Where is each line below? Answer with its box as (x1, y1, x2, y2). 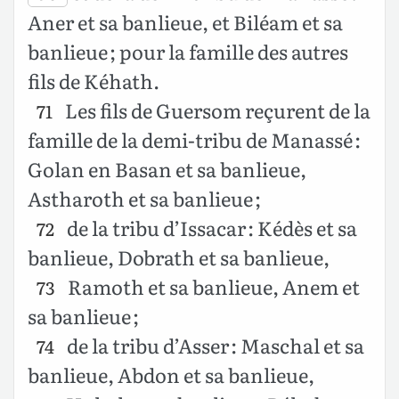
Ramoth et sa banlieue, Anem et (63, 271, 360, 301)
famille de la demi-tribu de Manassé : (28, 124, 361, 154)
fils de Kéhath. (28, 65, 159, 95)
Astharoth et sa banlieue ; (28, 183, 261, 213)
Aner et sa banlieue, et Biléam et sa (28, 6, 343, 37)
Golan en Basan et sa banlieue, (28, 153, 306, 183)
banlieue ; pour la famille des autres (28, 36, 348, 66)
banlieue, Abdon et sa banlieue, (28, 359, 314, 389)
